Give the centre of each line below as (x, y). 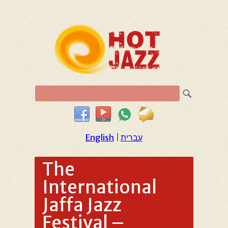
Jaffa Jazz (82, 205)
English (100, 137)
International (99, 187)
